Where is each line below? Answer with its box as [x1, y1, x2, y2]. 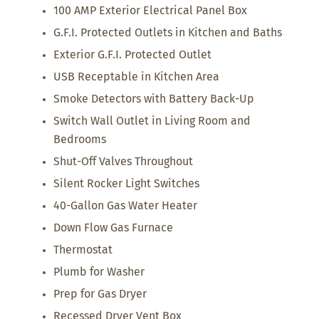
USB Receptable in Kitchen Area [53, 71, 219, 83]
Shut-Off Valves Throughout [53, 156, 193, 168]
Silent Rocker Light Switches [53, 178, 199, 190]
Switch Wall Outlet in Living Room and [53, 115, 251, 127]
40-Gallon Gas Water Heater [53, 200, 197, 212]
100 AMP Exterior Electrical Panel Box [53, 5, 247, 17]
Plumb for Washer [53, 266, 145, 278]
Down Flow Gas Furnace [53, 222, 173, 234]
